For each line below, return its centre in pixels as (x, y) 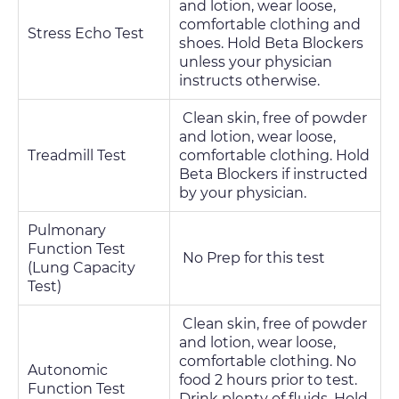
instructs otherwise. (249, 81)
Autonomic (68, 370)
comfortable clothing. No (268, 361)
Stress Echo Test (86, 33)
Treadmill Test (77, 155)
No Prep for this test (252, 258)
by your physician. (243, 193)
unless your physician (256, 62)
